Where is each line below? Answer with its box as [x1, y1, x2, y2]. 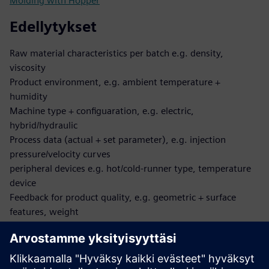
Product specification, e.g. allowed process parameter [10, 220, 234, 232]
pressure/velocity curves [10, 148, 110, 160]
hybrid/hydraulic [10, 119, 77, 131]
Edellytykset [10, 18, 97, 35]
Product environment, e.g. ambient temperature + [10, 76, 220, 88]
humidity [10, 91, 47, 102]
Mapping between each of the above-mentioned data [10, 249, 232, 261]
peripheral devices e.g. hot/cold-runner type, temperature [10, 163, 251, 174]
